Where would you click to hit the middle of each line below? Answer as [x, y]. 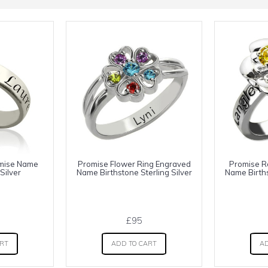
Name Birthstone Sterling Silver [134, 172]
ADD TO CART [134, 243]
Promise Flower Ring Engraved [134, 164]
